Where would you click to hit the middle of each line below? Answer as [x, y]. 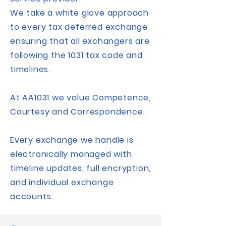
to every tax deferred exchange [79, 27]
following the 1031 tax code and [76, 55]
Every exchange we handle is [72, 140]
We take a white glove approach [80, 13]
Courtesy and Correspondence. [79, 112]
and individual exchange [62, 182]
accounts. [32, 196]
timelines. [31, 69]
